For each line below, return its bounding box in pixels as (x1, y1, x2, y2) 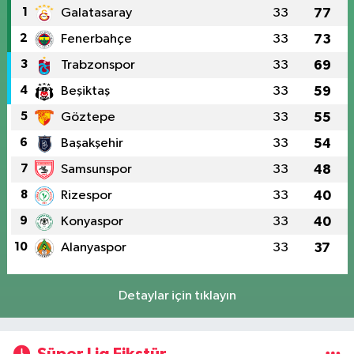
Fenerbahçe (60, 32, 132, 47)
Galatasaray (60, 6, 132, 21)
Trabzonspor (60, 58, 135, 73)
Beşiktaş (60, 85, 110, 99)
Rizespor (60, 189, 112, 203)
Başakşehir (60, 137, 123, 151)
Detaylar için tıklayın (118, 289, 236, 303)
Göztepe (60, 111, 115, 125)
